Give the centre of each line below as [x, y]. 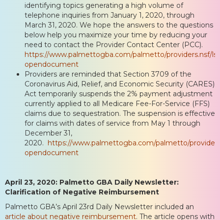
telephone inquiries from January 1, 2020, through [110, 15]
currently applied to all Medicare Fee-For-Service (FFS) [117, 103]
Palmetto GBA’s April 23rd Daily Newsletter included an [99, 206]
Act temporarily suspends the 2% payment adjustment [119, 94]
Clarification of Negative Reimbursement [82, 192]
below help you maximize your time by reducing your [116, 35]
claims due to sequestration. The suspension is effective [120, 113]
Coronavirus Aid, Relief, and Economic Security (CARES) [120, 84]
